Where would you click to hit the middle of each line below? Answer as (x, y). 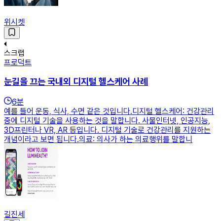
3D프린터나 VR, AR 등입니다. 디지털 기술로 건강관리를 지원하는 (107, 130)
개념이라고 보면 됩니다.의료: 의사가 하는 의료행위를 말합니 (98, 140)
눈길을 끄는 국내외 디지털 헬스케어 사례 (76, 82)
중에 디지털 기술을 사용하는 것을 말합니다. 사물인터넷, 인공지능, (107, 121)
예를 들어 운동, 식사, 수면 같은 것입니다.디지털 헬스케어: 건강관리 (109, 111)
